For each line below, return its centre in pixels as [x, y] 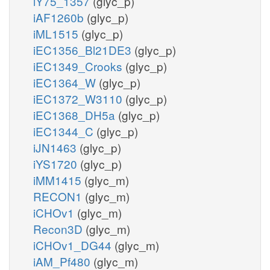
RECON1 [59, 196]
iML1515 [57, 33]
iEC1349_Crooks [79, 66]
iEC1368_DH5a [76, 115]
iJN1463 [56, 147]
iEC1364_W [66, 82]
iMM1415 [59, 180]
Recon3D [59, 228]
